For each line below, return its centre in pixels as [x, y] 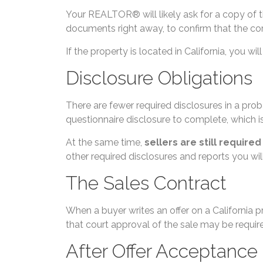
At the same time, [105, 142]
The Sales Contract [146, 183]
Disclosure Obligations [159, 78]
